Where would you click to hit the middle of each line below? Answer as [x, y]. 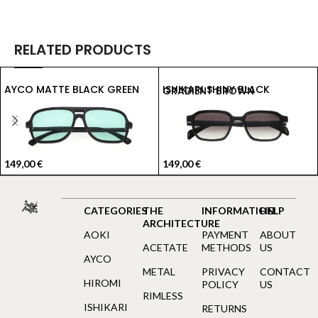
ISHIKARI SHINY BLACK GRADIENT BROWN [208, 91]
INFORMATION [238, 211]
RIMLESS [163, 296]
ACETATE [165, 248]
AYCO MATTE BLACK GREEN [72, 89]
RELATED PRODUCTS [83, 49]
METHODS [226, 248]
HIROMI [103, 283]
